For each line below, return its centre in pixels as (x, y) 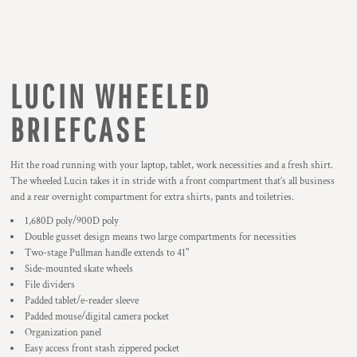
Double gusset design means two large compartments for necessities (161, 237)
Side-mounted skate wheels (79, 269)
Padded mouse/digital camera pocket (97, 317)
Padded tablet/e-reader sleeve (82, 301)
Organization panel (63, 333)
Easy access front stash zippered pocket (102, 349)
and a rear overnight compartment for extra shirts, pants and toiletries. (152, 197)
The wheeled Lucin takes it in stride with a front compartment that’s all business (173, 181)
